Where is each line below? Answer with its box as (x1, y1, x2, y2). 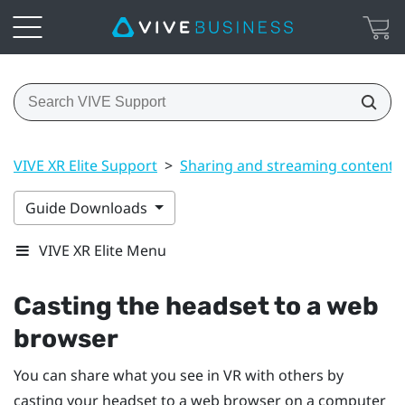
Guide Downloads (25, 197, 151, 218)
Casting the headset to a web (14, 290, 379, 321)
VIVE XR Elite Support (14, 155, 157, 175)
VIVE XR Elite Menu (39, 240, 166, 260)
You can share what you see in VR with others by (14, 364, 344, 385)
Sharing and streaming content (180, 155, 394, 175)
